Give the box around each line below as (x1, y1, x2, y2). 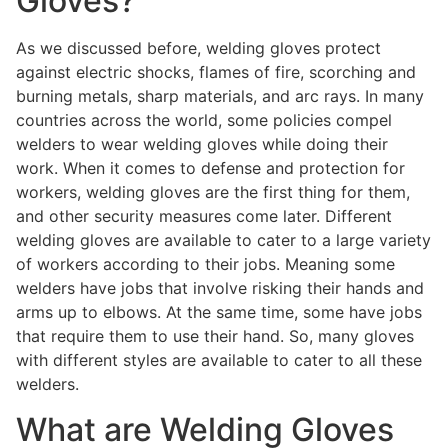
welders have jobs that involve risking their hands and (16, 278, 424, 299)
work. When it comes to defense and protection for (16, 158, 405, 179)
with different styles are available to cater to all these (16, 350, 422, 371)
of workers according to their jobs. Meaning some (16, 254, 395, 275)
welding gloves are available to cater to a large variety (16, 230, 431, 251)
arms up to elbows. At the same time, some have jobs (16, 302, 422, 323)
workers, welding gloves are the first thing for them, (16, 182, 410, 203)
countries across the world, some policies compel (16, 110, 392, 131)
